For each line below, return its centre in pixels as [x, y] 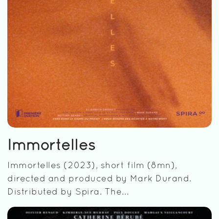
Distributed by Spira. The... [68, 192]
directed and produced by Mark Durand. [99, 179]
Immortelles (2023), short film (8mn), [92, 166]
